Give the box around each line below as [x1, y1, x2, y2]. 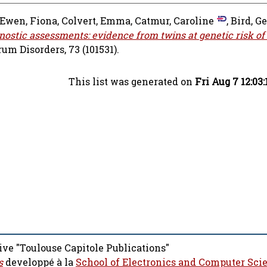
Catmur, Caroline [135, 14, 214, 28]
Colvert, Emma [61, 14, 131, 28]
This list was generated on [69, 75, 195, 89]
